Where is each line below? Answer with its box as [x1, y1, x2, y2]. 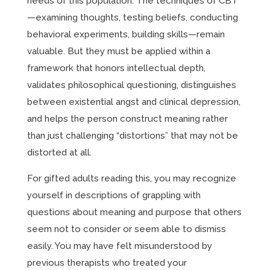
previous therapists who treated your [27, 257, 187, 268]
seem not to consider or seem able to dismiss [27, 224, 226, 234]
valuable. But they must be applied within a [27, 46, 210, 57]
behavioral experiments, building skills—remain [27, 29, 225, 40]
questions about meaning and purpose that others [27, 207, 242, 218]
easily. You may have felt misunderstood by [27, 240, 212, 251]
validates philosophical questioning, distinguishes [27, 80, 236, 90]
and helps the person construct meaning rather [27, 113, 228, 124]
